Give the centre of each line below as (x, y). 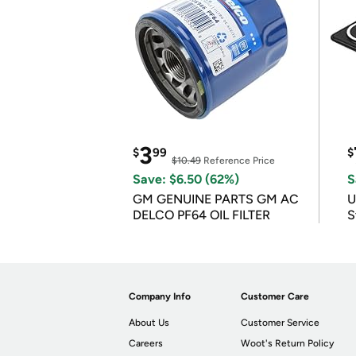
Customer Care (275, 296)
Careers (146, 343)
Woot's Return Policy (288, 343)
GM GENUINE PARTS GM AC (216, 199)
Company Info (160, 296)
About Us (149, 323)
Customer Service (281, 323)
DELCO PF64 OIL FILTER (201, 215)
